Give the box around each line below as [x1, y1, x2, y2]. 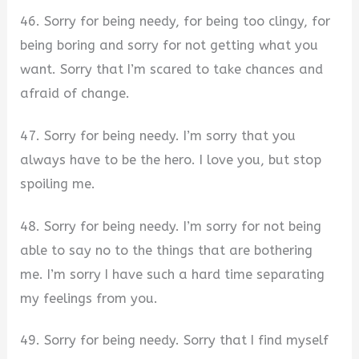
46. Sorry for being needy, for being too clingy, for [20, 14, 331, 30]
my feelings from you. [20, 290, 159, 306]
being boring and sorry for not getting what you [20, 38, 319, 54]
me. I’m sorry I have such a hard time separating [20, 266, 325, 282]
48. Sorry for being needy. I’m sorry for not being [20, 218, 322, 234]
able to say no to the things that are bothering [20, 242, 313, 258]
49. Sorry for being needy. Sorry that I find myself [20, 333, 329, 349]
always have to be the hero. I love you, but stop [20, 152, 322, 168]
